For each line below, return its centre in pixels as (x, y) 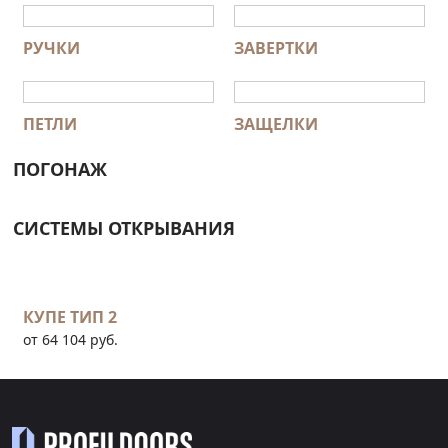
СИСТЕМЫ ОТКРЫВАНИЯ (124, 228)
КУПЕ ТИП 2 (70, 317)
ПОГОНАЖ (60, 169)
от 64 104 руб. (70, 340)
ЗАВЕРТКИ (276, 48)
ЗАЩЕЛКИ (276, 124)
